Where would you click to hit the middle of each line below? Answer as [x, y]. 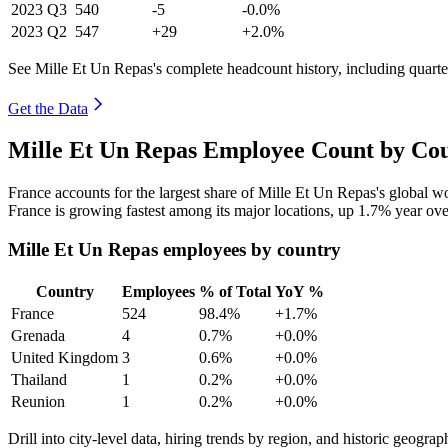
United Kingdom [64, 357]
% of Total [235, 291]
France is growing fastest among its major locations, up [183, 211]
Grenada [38, 335]
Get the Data [48, 108]
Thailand [39, 379]
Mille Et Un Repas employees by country [174, 250]
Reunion [38, 401]
